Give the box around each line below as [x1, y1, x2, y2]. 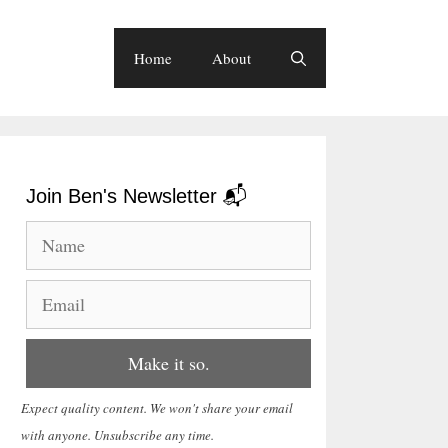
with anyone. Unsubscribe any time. [21, 426, 214, 444]
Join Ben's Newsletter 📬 [26, 185, 247, 207]
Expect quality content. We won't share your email [21, 399, 293, 417]
